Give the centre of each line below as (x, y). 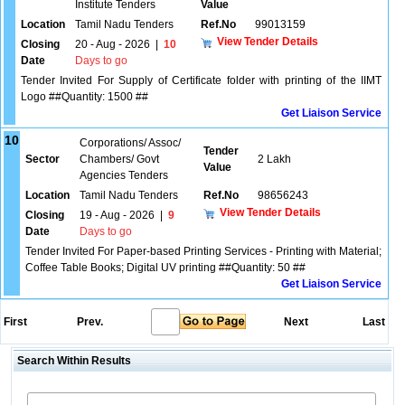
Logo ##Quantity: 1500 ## (85, 97)
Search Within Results (72, 361)
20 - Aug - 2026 (113, 44)
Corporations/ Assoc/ (130, 143)
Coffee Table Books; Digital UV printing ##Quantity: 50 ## (165, 268)
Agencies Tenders (124, 175)
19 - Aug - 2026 (117, 215)
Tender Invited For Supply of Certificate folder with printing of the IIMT (201, 80)
